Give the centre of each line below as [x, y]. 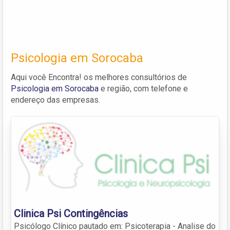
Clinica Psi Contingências [71, 213]
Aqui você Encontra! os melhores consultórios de [99, 77]
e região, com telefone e [143, 88]
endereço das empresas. [55, 100]
